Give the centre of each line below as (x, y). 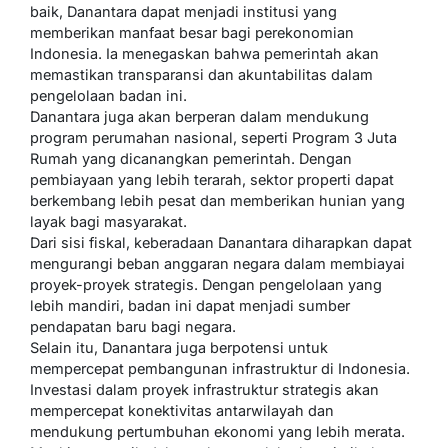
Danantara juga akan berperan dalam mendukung (199, 117)
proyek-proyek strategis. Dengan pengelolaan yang (206, 285)
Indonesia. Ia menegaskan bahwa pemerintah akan (204, 54)
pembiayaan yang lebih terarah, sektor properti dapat (212, 180)
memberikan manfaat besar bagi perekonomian (192, 33)
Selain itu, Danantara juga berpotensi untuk (179, 348)
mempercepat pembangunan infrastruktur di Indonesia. (220, 369)
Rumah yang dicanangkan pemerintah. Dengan (191, 159)
